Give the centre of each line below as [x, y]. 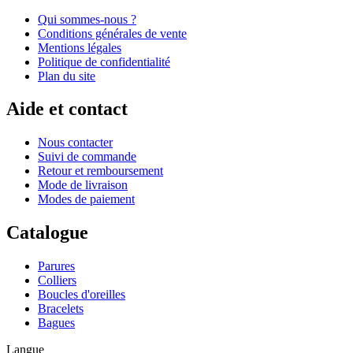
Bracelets [61, 309]
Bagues [56, 323]
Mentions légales [80, 47]
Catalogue [47, 233]
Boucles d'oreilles [82, 295]
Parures [56, 266]
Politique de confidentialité [104, 61]
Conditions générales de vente [112, 33]
